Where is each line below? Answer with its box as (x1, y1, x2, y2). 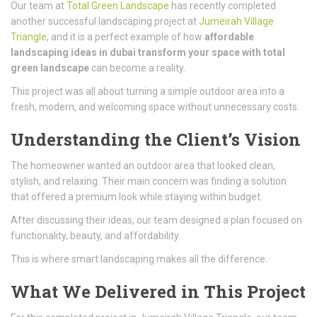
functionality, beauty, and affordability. (11, 230, 180, 241)
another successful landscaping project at (11, 16, 199, 27)
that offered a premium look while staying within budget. (11, 191, 263, 202)
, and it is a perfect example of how (47, 31, 204, 42)
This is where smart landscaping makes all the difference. (11, 253, 267, 265)
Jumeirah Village (199, 16, 274, 27)
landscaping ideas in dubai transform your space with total (11, 47, 285, 58)
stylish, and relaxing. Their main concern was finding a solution (11, 175, 287, 187)
